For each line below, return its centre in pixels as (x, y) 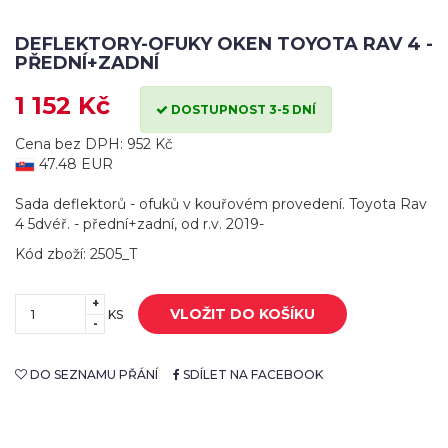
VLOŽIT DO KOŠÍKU (242, 313)
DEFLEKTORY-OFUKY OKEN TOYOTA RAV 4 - (224, 43)
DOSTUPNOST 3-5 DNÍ (242, 109)
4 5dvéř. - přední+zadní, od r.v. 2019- (139, 223)
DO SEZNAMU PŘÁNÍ (92, 374)
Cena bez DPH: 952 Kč (94, 143)
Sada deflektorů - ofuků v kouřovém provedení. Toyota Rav (221, 203)
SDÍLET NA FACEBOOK (251, 374)
